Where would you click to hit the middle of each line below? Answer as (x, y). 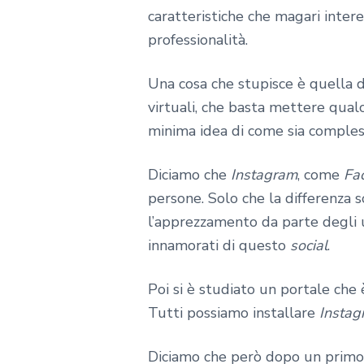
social (309, 245)
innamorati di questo (219, 245)
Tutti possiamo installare (234, 312)
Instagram (264, 174)
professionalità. (198, 40)
